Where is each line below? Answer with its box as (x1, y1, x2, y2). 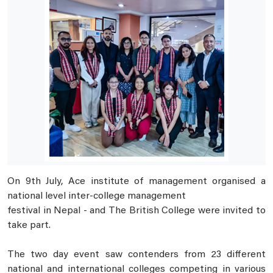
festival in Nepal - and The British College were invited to (7, 206, 266, 216)
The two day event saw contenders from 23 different (7, 250, 266, 260)
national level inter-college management (7, 191, 186, 202)
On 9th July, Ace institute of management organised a (7, 177, 266, 187)
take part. (7, 221, 53, 231)
